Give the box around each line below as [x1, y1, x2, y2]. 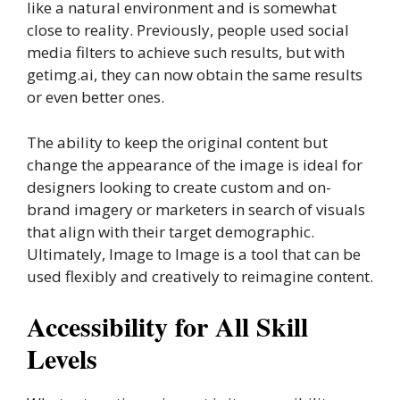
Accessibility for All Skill [27, 306, 308, 346]
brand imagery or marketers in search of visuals [27, 198, 365, 220]
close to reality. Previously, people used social [27, 20, 349, 40]
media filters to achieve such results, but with [27, 42, 345, 62]
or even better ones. [27, 87, 164, 107]
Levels [27, 338, 97, 378]
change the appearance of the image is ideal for [27, 154, 362, 175]
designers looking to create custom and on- [27, 176, 331, 197]
